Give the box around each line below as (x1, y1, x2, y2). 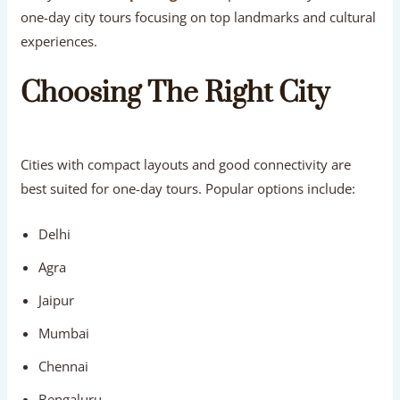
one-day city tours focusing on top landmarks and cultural (21, 7, 377, 26)
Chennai (38, 356, 89, 375)
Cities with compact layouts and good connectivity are (21, 154, 352, 173)
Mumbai (38, 323, 90, 342)
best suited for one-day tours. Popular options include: (21, 179, 356, 197)
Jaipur (38, 290, 75, 309)
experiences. (21, 31, 98, 50)
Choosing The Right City (21, 74, 330, 112)
